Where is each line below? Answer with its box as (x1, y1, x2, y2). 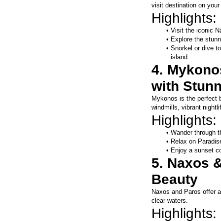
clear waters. (151, 197, 188, 205)
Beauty (151, 172, 198, 187)
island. (171, 53, 189, 61)
